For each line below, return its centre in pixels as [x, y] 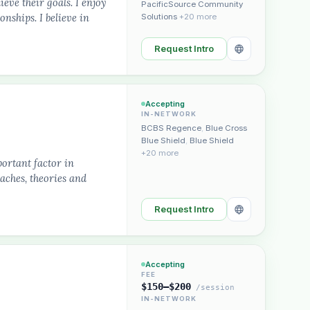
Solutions [159, 17]
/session [213, 287]
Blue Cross [226, 128]
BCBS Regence [171, 128]
